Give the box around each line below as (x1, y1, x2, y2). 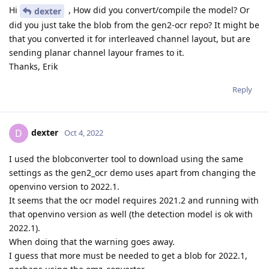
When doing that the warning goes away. (9, 236, 175, 248)
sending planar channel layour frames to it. (9, 47, 184, 59)
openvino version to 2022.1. (9, 181, 119, 193)
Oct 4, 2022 (64, 127, 103, 138)
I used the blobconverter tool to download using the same (9, 153, 243, 165)
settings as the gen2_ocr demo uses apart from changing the (9, 167, 256, 179)
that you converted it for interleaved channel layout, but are (9, 33, 250, 45)
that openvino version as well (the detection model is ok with (9, 208, 253, 220)
